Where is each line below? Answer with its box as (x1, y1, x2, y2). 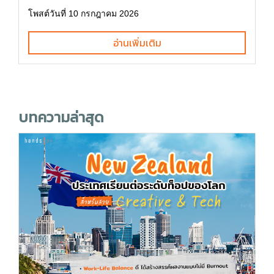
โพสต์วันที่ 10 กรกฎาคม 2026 (28, 8, 139, 18)
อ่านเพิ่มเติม (113, 35, 161, 50)
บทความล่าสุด (18, 106, 104, 128)
